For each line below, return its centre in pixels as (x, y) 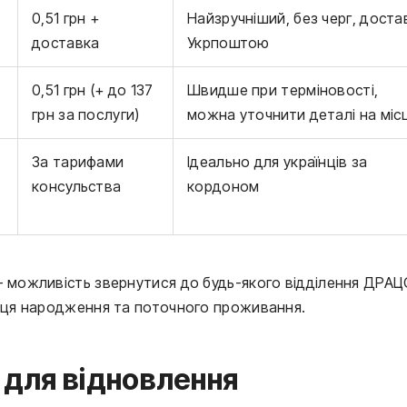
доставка (66, 43)
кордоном (223, 187)
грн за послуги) (86, 115)
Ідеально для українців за (278, 162)
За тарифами (78, 162)
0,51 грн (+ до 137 (93, 90)
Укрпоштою (228, 43)
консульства (77, 187)
